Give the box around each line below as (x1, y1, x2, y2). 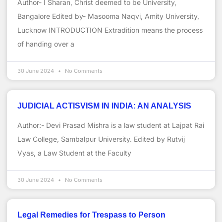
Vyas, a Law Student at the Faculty (17, 148, 131, 157)
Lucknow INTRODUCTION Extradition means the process (17, 25, 203, 34)
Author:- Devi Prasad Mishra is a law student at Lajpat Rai (17, 120, 204, 129)
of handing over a (17, 39, 74, 48)
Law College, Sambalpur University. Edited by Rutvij (17, 134, 185, 143)
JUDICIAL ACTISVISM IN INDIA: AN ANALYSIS (17, 101, 191, 110)
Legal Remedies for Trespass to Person (17, 210, 166, 219)
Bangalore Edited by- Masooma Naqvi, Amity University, (17, 11, 199, 20)
